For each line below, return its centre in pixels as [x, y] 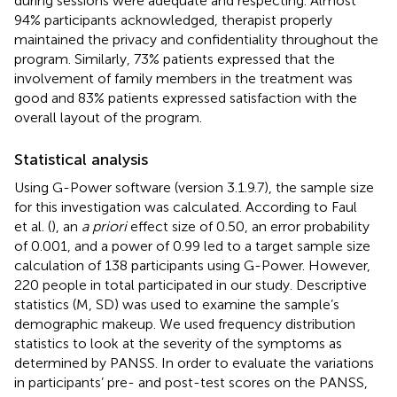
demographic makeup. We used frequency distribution [185, 323]
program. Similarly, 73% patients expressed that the [175, 58]
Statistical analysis [81, 159]
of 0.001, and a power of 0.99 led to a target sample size [192, 245]
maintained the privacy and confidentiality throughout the [196, 39]
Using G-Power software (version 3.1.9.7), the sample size [194, 187]
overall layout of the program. [108, 117]
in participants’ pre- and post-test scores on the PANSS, [191, 382]
